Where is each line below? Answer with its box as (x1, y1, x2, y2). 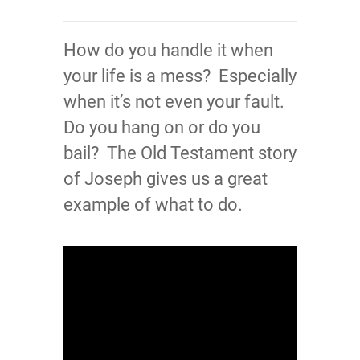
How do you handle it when (63, 40, 273, 60)
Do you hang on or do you (63, 117, 260, 137)
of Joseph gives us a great (63, 169, 268, 189)
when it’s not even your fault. (63, 92, 288, 112)
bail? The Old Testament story (63, 143, 297, 163)
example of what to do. (63, 194, 243, 215)
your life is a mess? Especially (63, 66, 297, 86)
